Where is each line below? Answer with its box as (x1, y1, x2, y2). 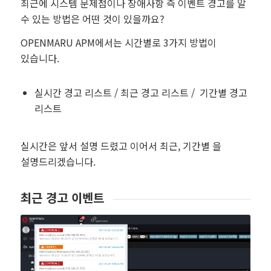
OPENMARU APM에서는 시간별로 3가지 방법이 (20, 35, 217, 50)
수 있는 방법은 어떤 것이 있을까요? (20, 11, 165, 26)
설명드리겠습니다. (20, 154, 96, 169)
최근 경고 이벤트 (20, 188, 104, 206)
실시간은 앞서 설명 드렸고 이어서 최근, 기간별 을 (20, 139, 221, 154)
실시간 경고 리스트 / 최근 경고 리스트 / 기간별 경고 (34, 85, 247, 100)
